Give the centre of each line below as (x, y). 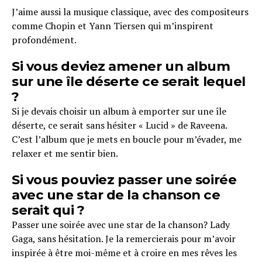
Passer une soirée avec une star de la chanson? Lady (121, 225)
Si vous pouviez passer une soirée (124, 180)
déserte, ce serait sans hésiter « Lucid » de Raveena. (119, 125)
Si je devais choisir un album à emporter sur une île (119, 111)
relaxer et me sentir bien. (65, 154)
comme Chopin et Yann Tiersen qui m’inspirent (113, 26)
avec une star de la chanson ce (116, 195)
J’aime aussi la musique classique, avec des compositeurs (130, 12)
